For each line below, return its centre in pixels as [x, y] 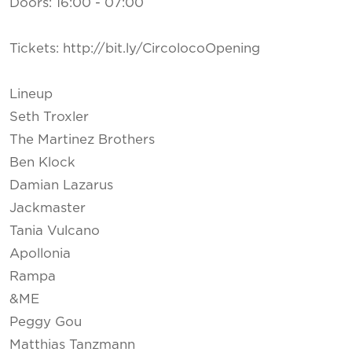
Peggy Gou [46, 322]
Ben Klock [42, 162]
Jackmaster [48, 208]
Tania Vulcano [55, 231]
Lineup [31, 94]
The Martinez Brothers [82, 139]
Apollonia [40, 253]
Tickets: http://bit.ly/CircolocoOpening [135, 48]
